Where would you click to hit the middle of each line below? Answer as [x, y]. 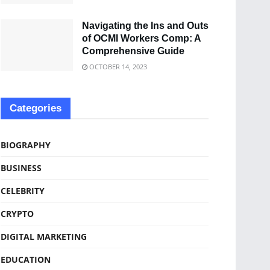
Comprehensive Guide [133, 51]
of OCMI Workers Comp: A [141, 38]
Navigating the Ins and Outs [145, 25]
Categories [36, 108]
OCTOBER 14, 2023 [117, 66]
